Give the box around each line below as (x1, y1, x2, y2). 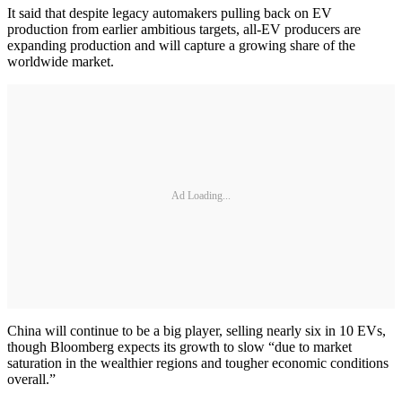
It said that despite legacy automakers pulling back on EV (7, 4, 332, 21)
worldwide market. (7, 53, 114, 69)
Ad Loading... (171, 189, 231, 203)
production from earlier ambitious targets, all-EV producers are (7, 21, 361, 37)
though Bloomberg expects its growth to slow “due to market (7, 338, 352, 354)
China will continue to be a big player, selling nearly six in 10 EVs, (7, 322, 386, 338)
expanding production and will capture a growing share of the (7, 37, 355, 53)
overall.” (7, 371, 56, 387)
